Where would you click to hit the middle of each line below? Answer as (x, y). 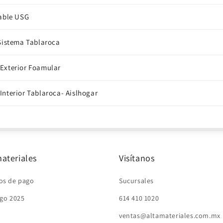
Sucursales (136, 181)
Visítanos (137, 158)
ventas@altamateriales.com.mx (170, 216)
